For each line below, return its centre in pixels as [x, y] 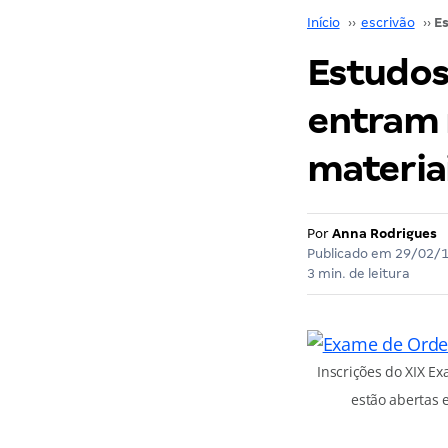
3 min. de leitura [358, 273]
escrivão [387, 22]
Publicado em [350, 253]
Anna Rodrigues [384, 233]
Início [323, 22]
